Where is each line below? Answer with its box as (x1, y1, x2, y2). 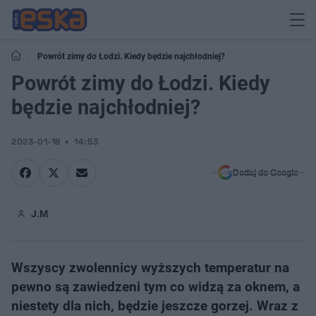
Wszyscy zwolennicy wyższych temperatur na (11, 260, 289, 276)
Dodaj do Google (233, 168, 298, 178)
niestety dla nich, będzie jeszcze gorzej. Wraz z (11, 298, 298, 314)
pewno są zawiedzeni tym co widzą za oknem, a (11, 279, 300, 295)
